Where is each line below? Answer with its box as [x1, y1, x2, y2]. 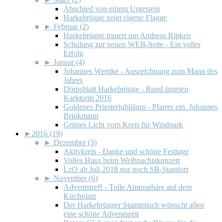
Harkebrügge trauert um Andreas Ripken [63, 31, 191, 40]
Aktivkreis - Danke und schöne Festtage [63, 147, 189, 156]
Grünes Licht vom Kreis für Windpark [63, 120, 183, 129]
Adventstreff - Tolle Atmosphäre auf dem [63, 182, 192, 191]
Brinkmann [63, 111, 99, 120]
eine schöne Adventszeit [63, 209, 139, 218]
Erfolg [63, 49, 83, 57]
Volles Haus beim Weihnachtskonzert [63, 156, 180, 165]
